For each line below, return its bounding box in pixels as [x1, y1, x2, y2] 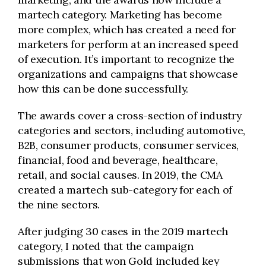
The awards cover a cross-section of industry [18, 109, 242, 122]
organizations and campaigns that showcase [18, 67, 238, 81]
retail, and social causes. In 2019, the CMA [18, 168, 223, 182]
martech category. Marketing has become [18, 8, 222, 21]
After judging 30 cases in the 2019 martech [18, 224, 228, 238]
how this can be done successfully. [18, 82, 188, 96]
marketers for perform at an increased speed [18, 37, 239, 51]
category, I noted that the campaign [18, 239, 194, 253]
